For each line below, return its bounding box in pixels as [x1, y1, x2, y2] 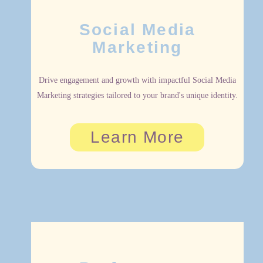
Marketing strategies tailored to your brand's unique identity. [36, 91, 238, 100]
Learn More [90, 128, 184, 147]
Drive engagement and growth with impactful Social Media [38, 76, 236, 85]
